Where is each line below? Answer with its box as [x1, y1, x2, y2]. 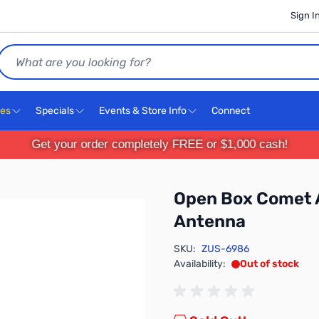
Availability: [174, 258, 226, 270]
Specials [36, 105, 74, 117]
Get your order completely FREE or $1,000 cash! [31, 137, 288, 151]
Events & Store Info [99, 105, 187, 117]
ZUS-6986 [202, 243, 249, 255]
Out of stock [240, 258, 299, 270]
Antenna [174, 211, 246, 231]
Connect [211, 105, 252, 117]
